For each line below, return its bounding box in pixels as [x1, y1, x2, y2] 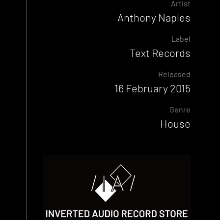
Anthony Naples [117, 10, 191, 24]
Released [158, 69, 191, 79]
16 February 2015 [114, 81, 191, 94]
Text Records [130, 46, 191, 59]
